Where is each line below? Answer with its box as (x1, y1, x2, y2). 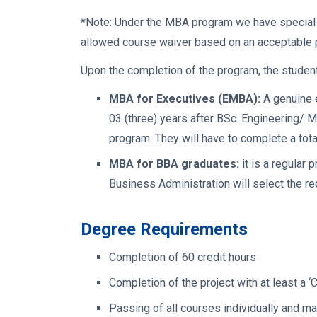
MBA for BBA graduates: (109, 156, 239, 171)
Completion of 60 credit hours (109, 250, 256, 264)
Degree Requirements (81, 219, 248, 239)
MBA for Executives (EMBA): (109, 91, 260, 105)
